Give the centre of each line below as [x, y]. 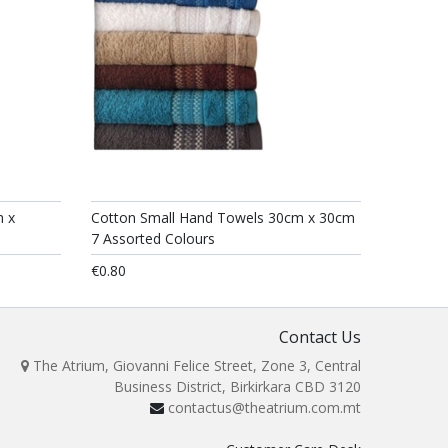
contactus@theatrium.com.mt [264, 407]
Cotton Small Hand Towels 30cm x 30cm [223, 217]
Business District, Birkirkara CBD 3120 [237, 386]
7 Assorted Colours [153, 238]
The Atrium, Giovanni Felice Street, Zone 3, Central [195, 365]
